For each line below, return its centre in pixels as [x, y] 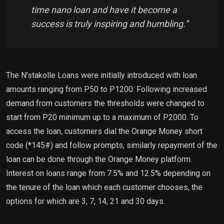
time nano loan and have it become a [104, 9]
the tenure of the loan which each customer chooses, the [104, 187]
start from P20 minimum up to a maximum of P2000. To [102, 117]
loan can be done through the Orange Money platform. [99, 159]
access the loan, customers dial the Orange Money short [104, 131]
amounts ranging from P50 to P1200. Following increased [106, 89]
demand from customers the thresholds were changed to [105, 103]
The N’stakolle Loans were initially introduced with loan [101, 75]
